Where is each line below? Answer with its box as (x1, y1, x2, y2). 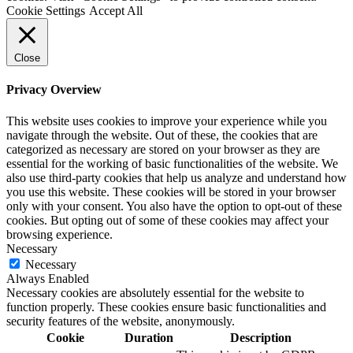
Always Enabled (6, 271, 89, 285)
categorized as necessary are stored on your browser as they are (6, 142, 320, 156)
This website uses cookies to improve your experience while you (6, 113, 327, 128)
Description (229, 330, 292, 344)
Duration (124, 330, 173, 344)
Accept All (89, 3, 143, 17)
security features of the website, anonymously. (6, 314, 235, 328)
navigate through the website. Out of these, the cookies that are (6, 128, 318, 142)
